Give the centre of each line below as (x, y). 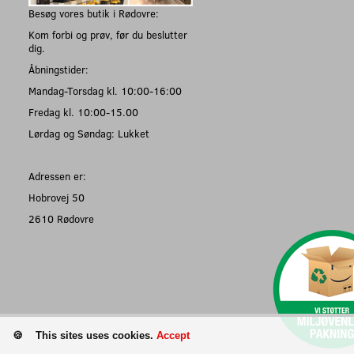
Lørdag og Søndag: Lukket (89, 134)
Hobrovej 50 (56, 198)
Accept (173, 335)
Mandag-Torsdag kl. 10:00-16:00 (105, 91)
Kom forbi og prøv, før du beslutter (108, 35)
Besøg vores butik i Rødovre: (94, 13)
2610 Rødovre (61, 219)
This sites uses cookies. (96, 335)
